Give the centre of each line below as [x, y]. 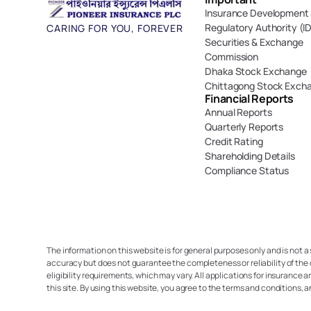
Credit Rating [234, 141]
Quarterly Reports [244, 127]
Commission [232, 57]
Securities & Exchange [254, 42]
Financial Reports [250, 99]
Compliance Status [247, 170]
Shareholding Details [250, 156]
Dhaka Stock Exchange [256, 71]
